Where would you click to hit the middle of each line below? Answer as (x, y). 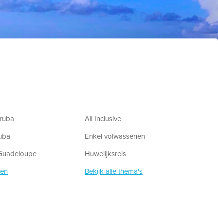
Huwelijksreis (105, 154)
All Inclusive (103, 119)
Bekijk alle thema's (114, 172)
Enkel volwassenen (115, 136)
